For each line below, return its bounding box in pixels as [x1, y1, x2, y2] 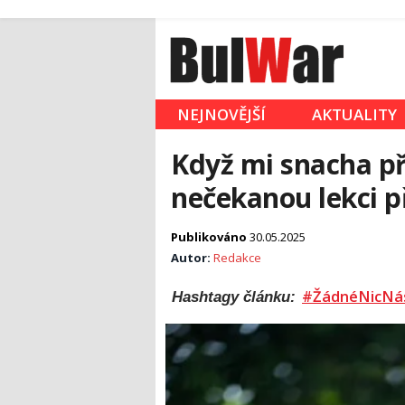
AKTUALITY [312, 104, 397, 126]
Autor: [171, 250, 213, 267]
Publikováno [171, 229, 250, 246]
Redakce [213, 250, 261, 267]
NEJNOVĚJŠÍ [177, 104, 266, 126]
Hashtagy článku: [172, 288, 300, 306]
